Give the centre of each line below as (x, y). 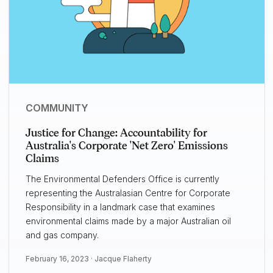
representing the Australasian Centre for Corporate (128, 193)
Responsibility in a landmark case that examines (120, 207)
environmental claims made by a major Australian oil (128, 221)
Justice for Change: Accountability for (116, 133)
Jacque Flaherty (123, 259)
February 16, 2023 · (60, 259)
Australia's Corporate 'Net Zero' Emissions (126, 146)
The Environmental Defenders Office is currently (122, 179)
